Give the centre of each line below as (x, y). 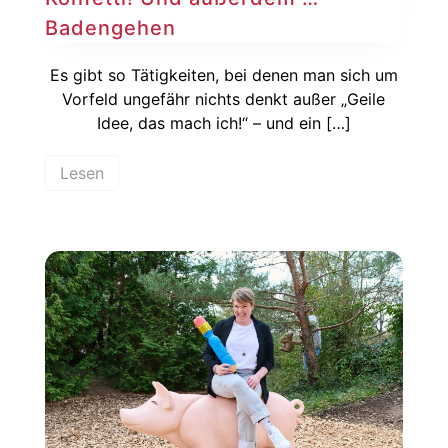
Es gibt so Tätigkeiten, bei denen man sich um (223, 74)
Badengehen (110, 27)
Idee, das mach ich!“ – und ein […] (223, 122)
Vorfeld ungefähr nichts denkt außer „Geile (224, 98)
